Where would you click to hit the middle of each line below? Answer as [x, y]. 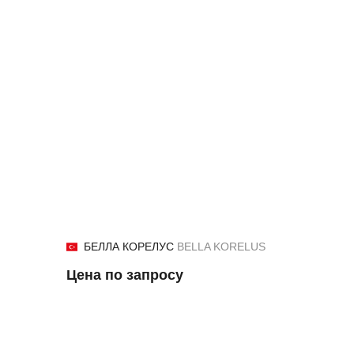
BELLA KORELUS [221, 247]
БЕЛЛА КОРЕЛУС [130, 247]
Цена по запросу [125, 275]
